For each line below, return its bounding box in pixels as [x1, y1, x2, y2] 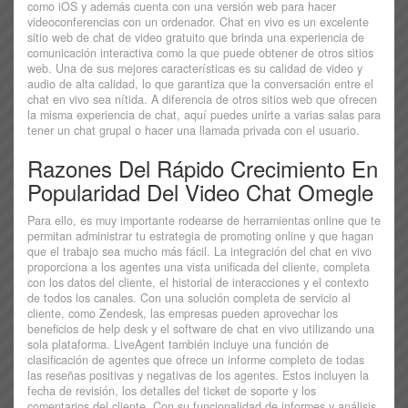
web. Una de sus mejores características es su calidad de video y [27, 60, 362, 77]
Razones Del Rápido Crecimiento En [27, 152, 378, 185]
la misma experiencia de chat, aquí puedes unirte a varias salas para [27, 107, 381, 124]
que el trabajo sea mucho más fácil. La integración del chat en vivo [27, 243, 372, 260]
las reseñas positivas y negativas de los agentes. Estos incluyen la [27, 367, 369, 384]
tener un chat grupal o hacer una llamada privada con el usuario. [27, 122, 360, 139]
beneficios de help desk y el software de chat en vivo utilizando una [27, 321, 374, 338]
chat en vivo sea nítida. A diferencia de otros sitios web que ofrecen [27, 91, 377, 108]
